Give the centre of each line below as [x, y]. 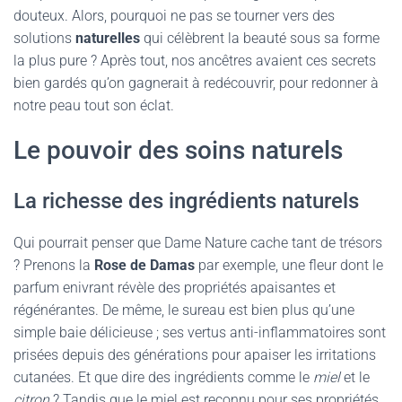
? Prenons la [54, 265]
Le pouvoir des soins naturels [178, 150]
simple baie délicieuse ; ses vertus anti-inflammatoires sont [200, 332]
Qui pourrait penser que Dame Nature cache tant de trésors [198, 243]
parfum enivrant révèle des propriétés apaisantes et [175, 288]
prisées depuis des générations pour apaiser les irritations [195, 355]
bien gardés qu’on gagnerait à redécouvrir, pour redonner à [196, 83]
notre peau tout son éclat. [94, 105]
